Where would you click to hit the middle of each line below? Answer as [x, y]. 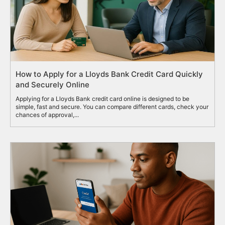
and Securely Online [52, 85]
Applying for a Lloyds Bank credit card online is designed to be [102, 99]
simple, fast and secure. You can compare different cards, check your [112, 107]
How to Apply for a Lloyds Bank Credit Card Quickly [109, 74]
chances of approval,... [47, 115]
